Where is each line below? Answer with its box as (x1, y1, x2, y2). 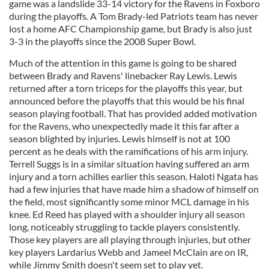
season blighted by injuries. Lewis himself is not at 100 (9, 133, 230, 144)
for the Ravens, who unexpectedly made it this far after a (9, 120, 239, 131)
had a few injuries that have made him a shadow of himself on (9, 183, 259, 195)
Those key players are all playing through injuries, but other (9, 234, 251, 245)
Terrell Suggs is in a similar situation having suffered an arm (9, 158, 249, 169)
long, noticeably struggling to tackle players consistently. (9, 221, 240, 232)
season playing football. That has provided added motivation (9, 107, 257, 119)
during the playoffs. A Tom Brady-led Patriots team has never (9, 10, 258, 22)
